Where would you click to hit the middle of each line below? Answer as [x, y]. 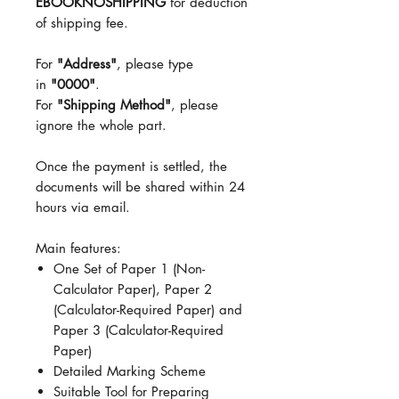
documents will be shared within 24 [140, 186]
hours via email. [83, 207]
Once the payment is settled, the [131, 166]
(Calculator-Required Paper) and [148, 309]
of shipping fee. [82, 22]
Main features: [78, 248]
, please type [155, 63]
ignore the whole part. [101, 125]
